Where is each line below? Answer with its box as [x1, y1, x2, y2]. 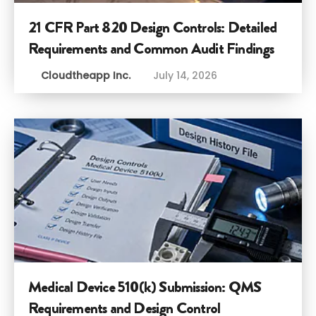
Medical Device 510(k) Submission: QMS [28, 276, 262, 298]
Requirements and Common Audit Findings [28, 37, 274, 59]
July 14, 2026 [153, 68, 217, 83]
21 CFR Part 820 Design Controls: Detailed [28, 16, 277, 38]
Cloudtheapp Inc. [41, 68, 133, 83]
